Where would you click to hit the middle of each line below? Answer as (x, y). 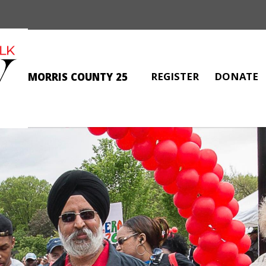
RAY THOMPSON (133, 127)
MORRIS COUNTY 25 (78, 78)
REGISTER (175, 78)
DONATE (236, 78)
